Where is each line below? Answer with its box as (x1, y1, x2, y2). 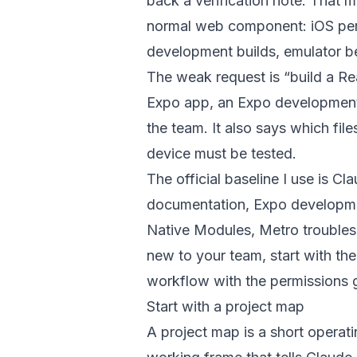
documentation (147, 196, 245, 213)
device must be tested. (147, 145, 296, 162)
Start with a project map (147, 298, 304, 315)
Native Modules (147, 222, 251, 238)
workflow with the (147, 273, 270, 289)
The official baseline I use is (147, 171, 332, 187)
